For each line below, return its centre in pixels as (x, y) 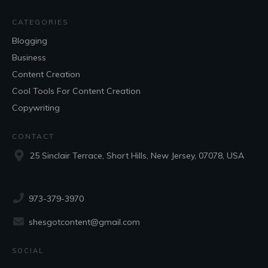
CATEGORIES (40, 22)
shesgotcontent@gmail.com (84, 222)
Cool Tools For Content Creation (76, 91)
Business (29, 58)
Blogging (30, 41)
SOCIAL (28, 251)
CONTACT (33, 136)
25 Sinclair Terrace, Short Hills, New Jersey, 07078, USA (137, 156)
